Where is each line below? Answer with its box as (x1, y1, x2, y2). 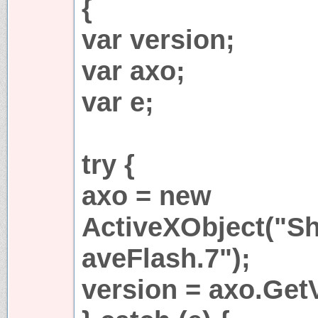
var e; (82, 86, 154, 117)
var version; (82, 23, 235, 55)
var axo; (82, 55, 185, 86)
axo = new (82, 180, 212, 211)
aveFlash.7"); (82, 242, 251, 273)
